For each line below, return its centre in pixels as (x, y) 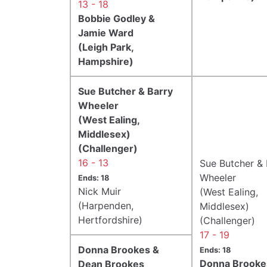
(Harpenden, (106, 205)
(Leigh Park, (106, 47)
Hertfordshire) (110, 220)
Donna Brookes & (119, 249)
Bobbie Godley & (117, 18)
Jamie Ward (106, 32)
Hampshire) (106, 61)
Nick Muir (100, 191)
